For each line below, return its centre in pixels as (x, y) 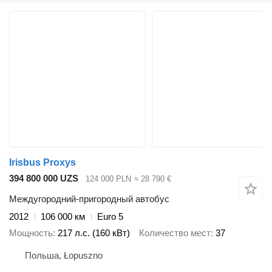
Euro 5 (110, 217)
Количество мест (175, 233)
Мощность (31, 233)
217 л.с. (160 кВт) (94, 233)
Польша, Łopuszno (64, 256)
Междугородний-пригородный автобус (89, 199)
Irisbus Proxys (42, 162)
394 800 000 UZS (44, 178)
